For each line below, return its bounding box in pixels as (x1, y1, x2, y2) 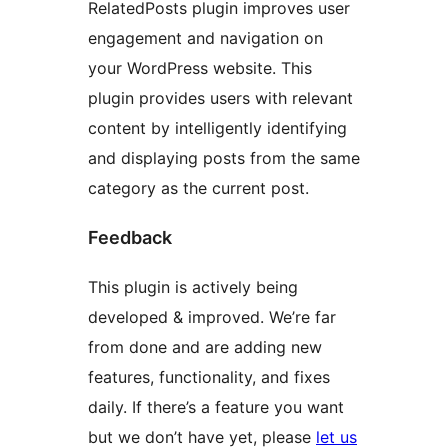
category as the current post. (88, 178, 309, 199)
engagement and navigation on (88, 28, 323, 49)
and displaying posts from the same (88, 148, 360, 169)
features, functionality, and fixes (88, 367, 330, 388)
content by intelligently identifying (88, 118, 347, 139)
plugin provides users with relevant (88, 88, 353, 109)
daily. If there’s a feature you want (88, 397, 344, 418)
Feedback (88, 227, 172, 249)
